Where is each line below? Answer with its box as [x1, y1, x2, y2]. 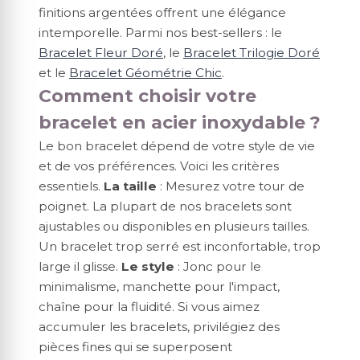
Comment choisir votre [39, 84, 256, 107]
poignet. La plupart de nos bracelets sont [39, 198, 292, 214]
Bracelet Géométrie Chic [69, 64, 222, 80]
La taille [104, 178, 157, 194]
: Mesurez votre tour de [157, 178, 305, 194]
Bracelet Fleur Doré [39, 44, 163, 60]
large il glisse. [39, 258, 121, 274]
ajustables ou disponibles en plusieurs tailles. [39, 218, 309, 234]
